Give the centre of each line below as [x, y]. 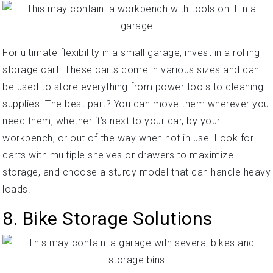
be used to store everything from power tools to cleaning [133, 87]
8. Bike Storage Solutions [108, 218]
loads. [16, 189]
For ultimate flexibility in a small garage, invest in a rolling [131, 52]
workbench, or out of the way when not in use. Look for [128, 138]
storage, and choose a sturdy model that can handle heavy [136, 172]
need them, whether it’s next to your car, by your [112, 121]
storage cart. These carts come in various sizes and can [131, 69]
